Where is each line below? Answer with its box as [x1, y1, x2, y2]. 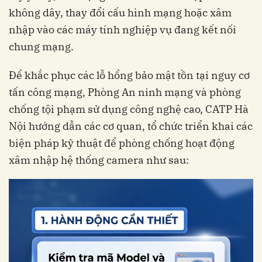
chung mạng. [9, 40, 74, 53]
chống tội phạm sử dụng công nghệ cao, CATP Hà [9, 102, 249, 116]
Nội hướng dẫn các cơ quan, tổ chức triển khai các [9, 119, 253, 133]
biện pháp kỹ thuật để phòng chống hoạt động [9, 136, 235, 150]
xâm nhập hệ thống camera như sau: [9, 153, 189, 167]
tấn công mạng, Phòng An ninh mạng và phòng [9, 85, 241, 99]
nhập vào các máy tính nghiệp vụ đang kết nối [9, 23, 236, 36]
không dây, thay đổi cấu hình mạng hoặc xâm [9, 6, 232, 19]
